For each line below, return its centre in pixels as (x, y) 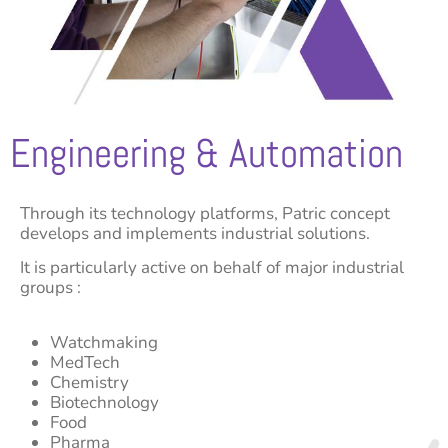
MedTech (85, 362)
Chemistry (89, 382)
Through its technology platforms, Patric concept (205, 213)
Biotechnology (104, 402)
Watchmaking (104, 342)
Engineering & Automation (206, 153)
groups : (50, 288)
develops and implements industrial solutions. (195, 233)
